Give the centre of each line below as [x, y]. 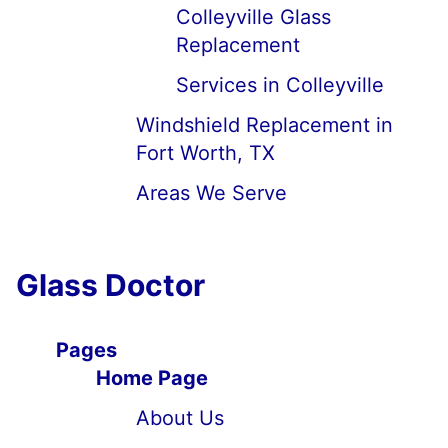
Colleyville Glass [253, 17]
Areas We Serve [211, 193]
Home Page [152, 378]
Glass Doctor [110, 285]
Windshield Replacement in [264, 125]
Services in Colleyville [280, 85]
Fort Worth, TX [205, 153]
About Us [180, 418]
